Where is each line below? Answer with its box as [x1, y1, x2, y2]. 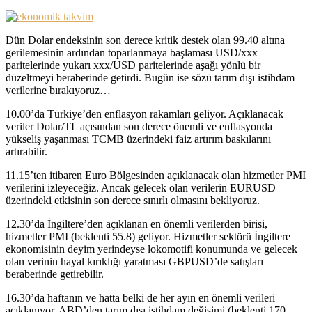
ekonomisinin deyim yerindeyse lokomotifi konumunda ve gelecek [6, 242, 297, 255]
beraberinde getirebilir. [6, 267, 104, 280]
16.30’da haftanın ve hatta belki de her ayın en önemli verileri [6, 291, 275, 304]
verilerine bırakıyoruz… [6, 84, 111, 96]
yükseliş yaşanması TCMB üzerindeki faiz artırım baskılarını [6, 132, 271, 145]
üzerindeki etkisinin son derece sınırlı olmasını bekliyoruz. [6, 194, 260, 206]
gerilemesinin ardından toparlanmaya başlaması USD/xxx [6, 46, 258, 58]
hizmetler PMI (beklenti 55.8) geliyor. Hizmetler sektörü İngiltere [6, 230, 290, 242]
